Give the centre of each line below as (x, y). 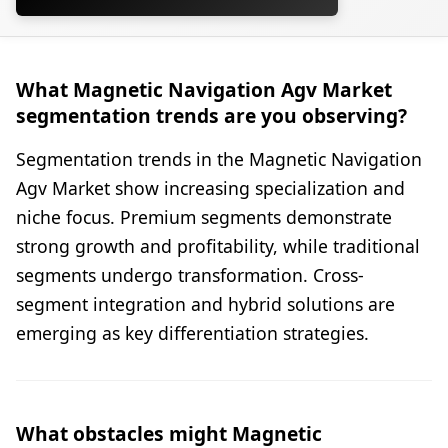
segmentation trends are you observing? (211, 115)
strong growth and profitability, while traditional (218, 245)
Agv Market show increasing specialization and (210, 187)
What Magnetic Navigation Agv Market (204, 89)
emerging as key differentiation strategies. (192, 332)
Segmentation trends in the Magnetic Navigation (219, 158)
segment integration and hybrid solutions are (205, 303)
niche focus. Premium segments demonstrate (204, 216)
